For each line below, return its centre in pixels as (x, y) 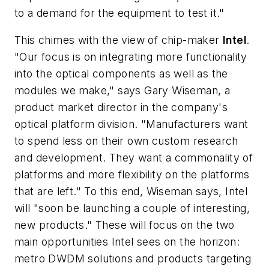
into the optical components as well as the (121, 74)
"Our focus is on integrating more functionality (131, 57)
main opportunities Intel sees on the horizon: (127, 242)
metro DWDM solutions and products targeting (133, 259)
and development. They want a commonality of (134, 158)
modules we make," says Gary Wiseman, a (122, 91)
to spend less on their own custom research (126, 141)
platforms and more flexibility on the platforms (132, 175)
